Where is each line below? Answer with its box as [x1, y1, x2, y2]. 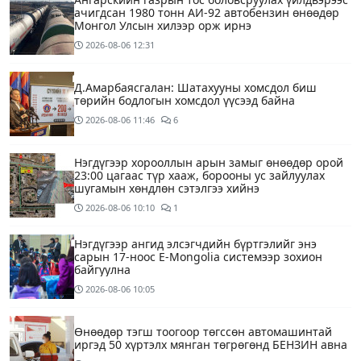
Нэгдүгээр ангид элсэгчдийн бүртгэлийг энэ [74, 235, 317, 251]
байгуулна [74, 261, 131, 277]
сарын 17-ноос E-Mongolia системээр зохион [74, 248, 322, 264]
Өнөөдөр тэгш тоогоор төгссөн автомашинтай [74, 323, 332, 339]
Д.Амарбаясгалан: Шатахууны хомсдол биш [74, 79, 317, 95]
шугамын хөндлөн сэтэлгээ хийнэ [74, 180, 259, 196]
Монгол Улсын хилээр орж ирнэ [74, 17, 251, 33]
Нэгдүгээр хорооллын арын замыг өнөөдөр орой [74, 154, 343, 170]
